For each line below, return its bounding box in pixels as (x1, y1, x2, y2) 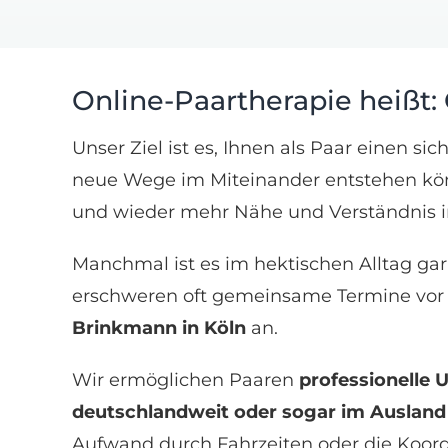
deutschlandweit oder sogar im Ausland (71, 400, 446, 423)
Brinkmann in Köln (71, 316, 246, 339)
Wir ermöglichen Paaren (71, 368, 299, 391)
